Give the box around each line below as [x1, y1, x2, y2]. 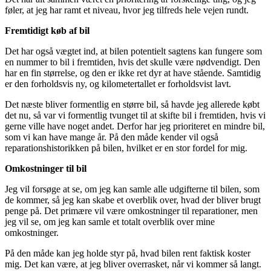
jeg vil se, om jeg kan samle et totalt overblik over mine [5, 216, 215, 227]
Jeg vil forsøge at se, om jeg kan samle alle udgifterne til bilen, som [5, 183, 260, 194]
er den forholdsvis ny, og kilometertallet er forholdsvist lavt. [5, 78, 231, 89]
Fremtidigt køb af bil [5, 25, 90, 36]
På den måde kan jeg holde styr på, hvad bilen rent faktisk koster [5, 247, 250, 258]
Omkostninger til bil [5, 163, 87, 174]
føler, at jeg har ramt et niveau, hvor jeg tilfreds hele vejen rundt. [5, 4, 249, 15]
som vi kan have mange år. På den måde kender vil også [5, 131, 218, 142]
